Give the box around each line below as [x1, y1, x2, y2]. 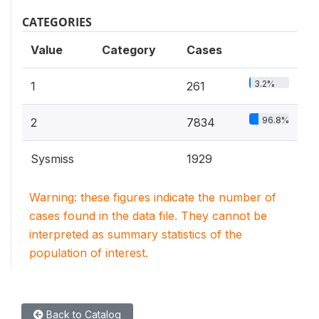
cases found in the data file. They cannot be [29, 209, 267, 223]
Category [102, 43, 156, 57]
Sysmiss [31, 152, 74, 166]
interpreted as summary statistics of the [29, 227, 242, 241]
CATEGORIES [22, 14, 92, 30]
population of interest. [29, 246, 148, 260]
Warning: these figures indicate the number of [29, 190, 276, 204]
